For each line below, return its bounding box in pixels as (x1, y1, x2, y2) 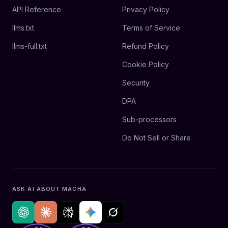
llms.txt (12, 23, 34, 32)
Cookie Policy (122, 60, 169, 69)
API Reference (12, 5, 61, 14)
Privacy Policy (122, 5, 169, 14)
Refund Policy (122, 42, 169, 50)
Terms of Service (122, 23, 180, 32)
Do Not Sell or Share (122, 133, 191, 142)
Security (122, 78, 150, 87)
